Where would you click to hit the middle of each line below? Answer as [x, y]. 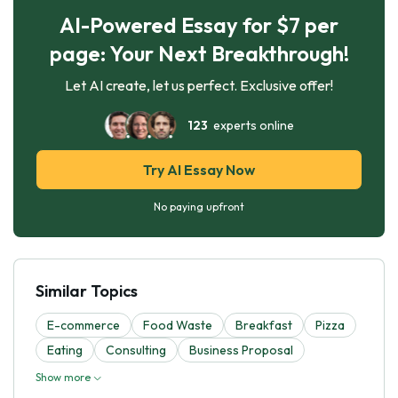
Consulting [136, 350]
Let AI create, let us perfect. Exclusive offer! [199, 85]
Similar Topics [87, 291]
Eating [65, 350]
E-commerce [84, 325]
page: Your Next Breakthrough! [199, 53]
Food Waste [178, 325]
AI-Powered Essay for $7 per [199, 24]
